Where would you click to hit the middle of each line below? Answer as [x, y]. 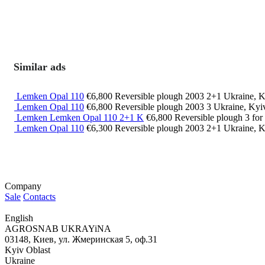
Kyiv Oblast [28, 250]
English [19, 218]
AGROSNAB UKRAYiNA [58, 229]
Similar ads [40, 67]
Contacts [39, 197]
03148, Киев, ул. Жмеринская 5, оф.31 [81, 240]
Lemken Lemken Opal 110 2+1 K [80, 118]
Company [23, 186]
